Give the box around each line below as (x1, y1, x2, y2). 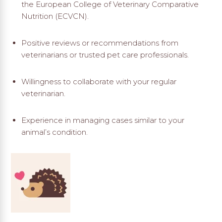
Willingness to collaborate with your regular (21, 77, 176, 87)
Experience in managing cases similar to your (21, 115, 184, 125)
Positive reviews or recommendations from (21, 38, 178, 48)
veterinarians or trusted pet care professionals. (21, 50, 189, 60)
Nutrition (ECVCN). (21, 11, 89, 21)
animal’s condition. (21, 127, 88, 137)
